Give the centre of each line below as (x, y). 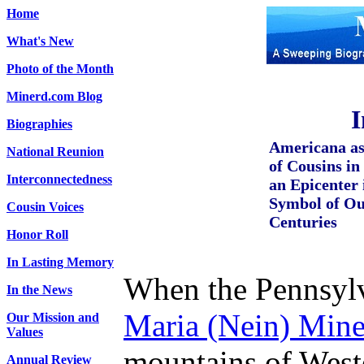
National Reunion (55, 152)
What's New (40, 41)
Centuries (303, 222)
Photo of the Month (60, 69)
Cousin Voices (45, 207)
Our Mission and (53, 317)
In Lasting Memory (60, 262)
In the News (39, 290)
